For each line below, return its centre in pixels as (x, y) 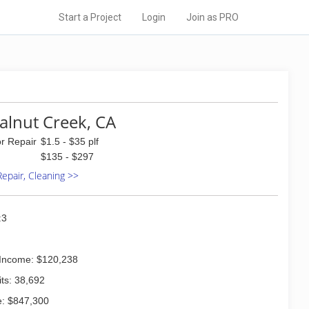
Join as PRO (212, 17)
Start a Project (90, 17)
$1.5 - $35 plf (70, 141)
